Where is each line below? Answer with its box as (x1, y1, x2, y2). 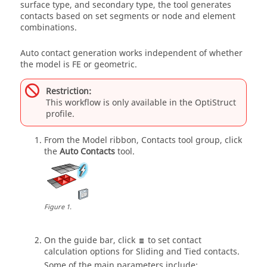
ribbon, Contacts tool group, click (107, 134, 242, 147)
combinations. (20, 21, 77, 34)
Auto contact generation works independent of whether (20, 47, 243, 60)
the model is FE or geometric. (20, 58, 137, 71)
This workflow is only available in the (46, 96, 195, 109)
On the (44, 234, 74, 247)
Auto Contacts (60, 145, 115, 158)
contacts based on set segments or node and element (20, 10, 235, 23)
